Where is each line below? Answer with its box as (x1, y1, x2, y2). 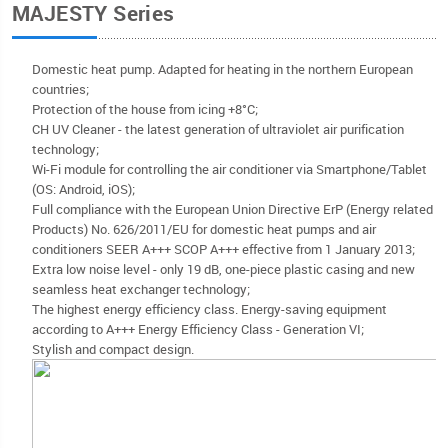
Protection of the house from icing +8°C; (32, 100, 258, 119)
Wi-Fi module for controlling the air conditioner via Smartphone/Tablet (32, 160, 427, 179)
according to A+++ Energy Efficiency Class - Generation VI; (32, 320, 364, 339)
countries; (32, 80, 89, 99)
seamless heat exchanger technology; (32, 280, 250, 299)
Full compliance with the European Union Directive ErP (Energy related (32, 200, 433, 219)
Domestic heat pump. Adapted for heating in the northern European (32, 60, 413, 79)
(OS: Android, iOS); (32, 180, 135, 199)
